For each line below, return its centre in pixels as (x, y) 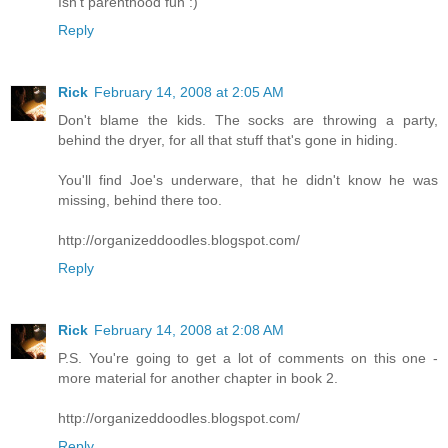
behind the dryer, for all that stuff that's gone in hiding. (228, 140)
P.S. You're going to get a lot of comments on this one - (248, 358)
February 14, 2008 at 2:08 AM (189, 330)
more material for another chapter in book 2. (198, 378)
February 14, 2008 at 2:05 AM (189, 92)
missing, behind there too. (140, 200)
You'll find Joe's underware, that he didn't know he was (248, 180)
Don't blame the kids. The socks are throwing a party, (248, 120)
